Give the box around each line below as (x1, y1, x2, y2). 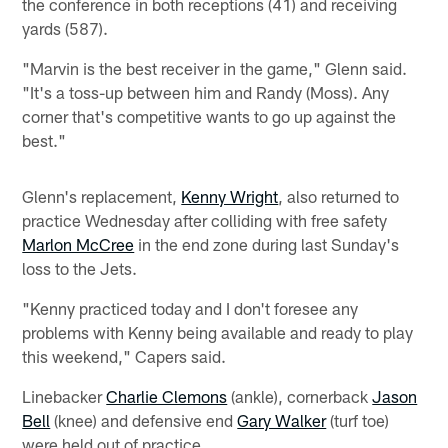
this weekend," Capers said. (22, 345, 227, 366)
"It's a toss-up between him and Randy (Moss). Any (22, 81, 390, 102)
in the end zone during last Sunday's (134, 233, 400, 254)
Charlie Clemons (106, 385, 228, 406)
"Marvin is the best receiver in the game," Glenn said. (22, 57, 408, 78)
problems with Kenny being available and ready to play (22, 321, 414, 342)
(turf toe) (326, 409, 390, 430)
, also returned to (278, 185, 400, 206)
